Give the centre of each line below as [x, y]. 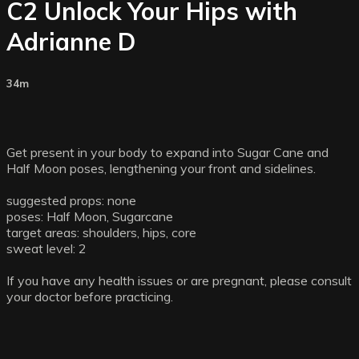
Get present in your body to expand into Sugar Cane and [167, 152]
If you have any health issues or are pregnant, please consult [179, 280]
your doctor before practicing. [90, 296]
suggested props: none [71, 200]
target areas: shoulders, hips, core [101, 232]
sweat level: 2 [46, 248]
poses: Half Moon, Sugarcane [90, 216]
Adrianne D [71, 41]
